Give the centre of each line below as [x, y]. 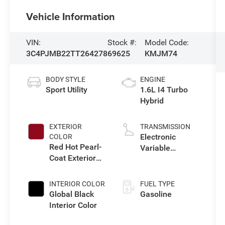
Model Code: [167, 43]
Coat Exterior [73, 158]
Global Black [72, 194]
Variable [155, 148]
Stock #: [122, 43]
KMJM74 [161, 54]
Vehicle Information [71, 17]
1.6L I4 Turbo [164, 90]
